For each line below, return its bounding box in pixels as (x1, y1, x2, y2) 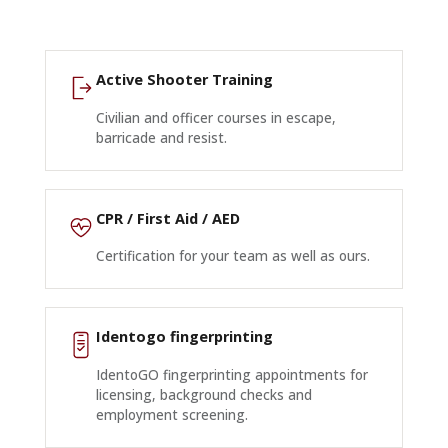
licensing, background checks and (95, 385, 312, 404)
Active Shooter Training (95, 70, 273, 89)
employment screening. (95, 405, 248, 424)
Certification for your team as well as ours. (95, 247, 370, 265)
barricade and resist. (95, 128, 227, 147)
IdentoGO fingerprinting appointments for (95, 365, 368, 384)
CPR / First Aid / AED (95, 208, 240, 228)
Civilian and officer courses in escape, (95, 108, 336, 127)
